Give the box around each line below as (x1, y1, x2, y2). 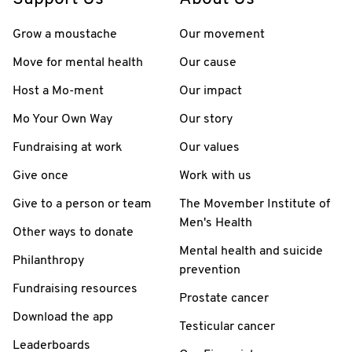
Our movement (179, 27, 265, 41)
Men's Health (179, 216, 252, 229)
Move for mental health (13, 56, 143, 69)
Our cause (179, 56, 236, 69)
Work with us (179, 169, 251, 182)
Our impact (179, 84, 242, 97)
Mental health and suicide (179, 244, 323, 258)
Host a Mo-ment (13, 84, 104, 97)
